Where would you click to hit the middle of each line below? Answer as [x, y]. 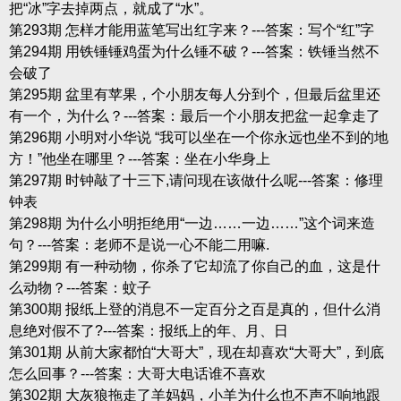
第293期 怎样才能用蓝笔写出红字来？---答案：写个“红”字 [191, 30]
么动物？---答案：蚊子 [80, 287]
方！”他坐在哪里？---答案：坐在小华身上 [139, 158]
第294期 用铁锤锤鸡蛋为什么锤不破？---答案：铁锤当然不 [194, 51]
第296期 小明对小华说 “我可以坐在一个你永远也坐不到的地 [198, 137]
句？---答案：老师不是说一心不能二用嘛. [139, 244]
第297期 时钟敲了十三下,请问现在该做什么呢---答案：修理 [196, 180]
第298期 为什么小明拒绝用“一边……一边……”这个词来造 [192, 223]
